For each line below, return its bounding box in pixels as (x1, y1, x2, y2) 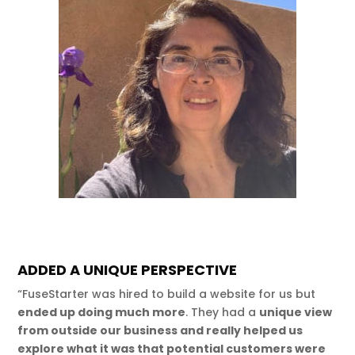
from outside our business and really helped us (17, 322, 303, 338)
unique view (259, 303, 333, 320)
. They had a (185, 303, 260, 320)
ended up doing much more (17, 303, 186, 320)
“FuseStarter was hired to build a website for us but (17, 285, 316, 302)
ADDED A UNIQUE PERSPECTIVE (17, 259, 238, 280)
